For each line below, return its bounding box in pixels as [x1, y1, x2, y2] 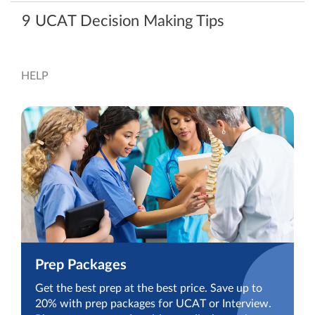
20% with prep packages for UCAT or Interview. [35, 297, 271, 309]
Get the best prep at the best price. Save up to [35, 282, 262, 294]
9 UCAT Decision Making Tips [22, 13, 224, 29]
